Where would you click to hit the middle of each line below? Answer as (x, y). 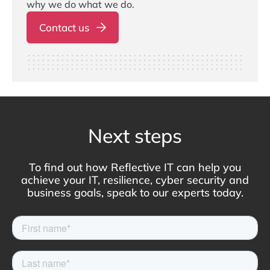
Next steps (135, 136)
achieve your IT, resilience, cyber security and (135, 180)
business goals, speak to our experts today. (135, 193)
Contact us (64, 28)
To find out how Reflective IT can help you (135, 168)
